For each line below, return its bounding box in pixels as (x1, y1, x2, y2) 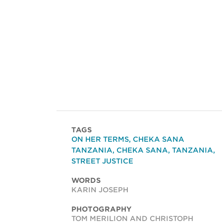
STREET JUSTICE (71, 157, 133, 166)
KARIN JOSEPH (71, 186, 128, 194)
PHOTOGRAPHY (71, 205, 132, 214)
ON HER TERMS (71, 135, 129, 144)
